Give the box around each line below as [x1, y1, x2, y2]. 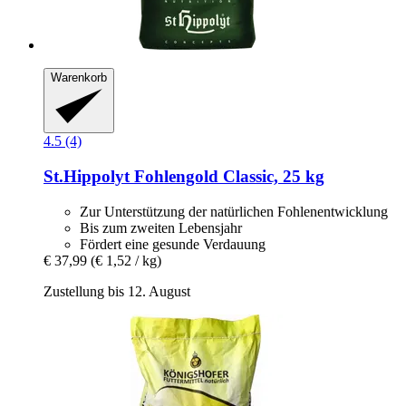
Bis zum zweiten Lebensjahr [80, 219, 242, 236]
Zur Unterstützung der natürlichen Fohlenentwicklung [80, 203, 388, 219]
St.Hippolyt [43, 166, 130, 186]
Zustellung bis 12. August [43, 283, 190, 299]
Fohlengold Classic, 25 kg [130, 166, 324, 186]
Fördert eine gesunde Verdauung [80, 236, 266, 252]
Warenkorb [51, 70, 107, 84]
